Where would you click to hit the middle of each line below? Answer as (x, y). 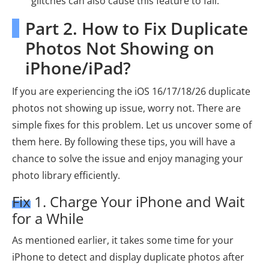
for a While (48, 218)
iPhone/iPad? (78, 68)
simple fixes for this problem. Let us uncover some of (132, 125)
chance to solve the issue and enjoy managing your (128, 159)
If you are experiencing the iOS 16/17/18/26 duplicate (131, 91)
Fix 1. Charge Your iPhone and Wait (128, 201)
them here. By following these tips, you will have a (124, 142)
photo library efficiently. (66, 175)
